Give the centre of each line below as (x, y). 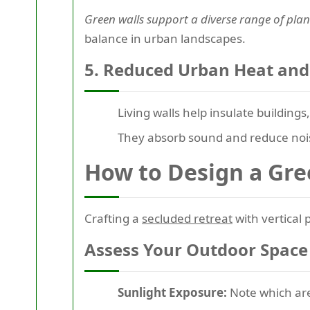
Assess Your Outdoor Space (196, 250)
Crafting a (113, 219)
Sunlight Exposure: (172, 293)
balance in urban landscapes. (165, 39)
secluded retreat (187, 219)
